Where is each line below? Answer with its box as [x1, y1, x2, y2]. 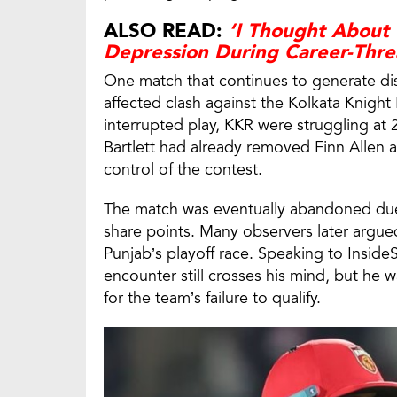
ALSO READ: [104, 18, 229, 45]
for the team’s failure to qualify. [104, 287, 321, 309]
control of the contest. [104, 159, 262, 181]
